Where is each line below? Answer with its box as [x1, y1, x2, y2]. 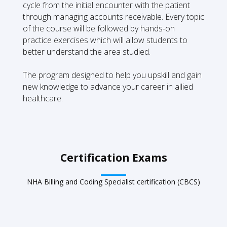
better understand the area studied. [22, 46, 150, 58]
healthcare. [22, 93, 63, 104]
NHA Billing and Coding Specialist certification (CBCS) [27, 177, 200, 187]
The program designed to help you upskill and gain [22, 69, 202, 81]
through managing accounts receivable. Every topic [22, 11, 204, 23]
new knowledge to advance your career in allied [22, 81, 193, 93]
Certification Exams [60, 150, 167, 165]
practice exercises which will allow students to [22, 34, 187, 46]
